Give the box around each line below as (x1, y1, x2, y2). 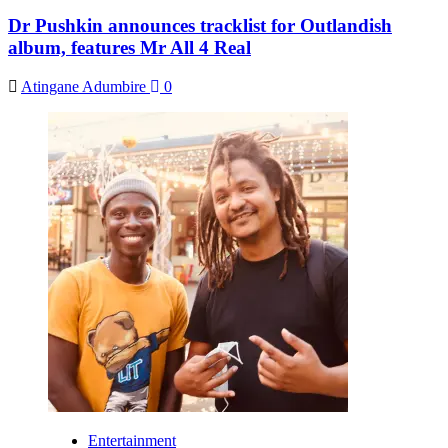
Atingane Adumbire (21, 77, 150, 95)
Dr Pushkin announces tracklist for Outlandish (8, 14, 392, 36)
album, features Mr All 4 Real (8, 36, 251, 58)
